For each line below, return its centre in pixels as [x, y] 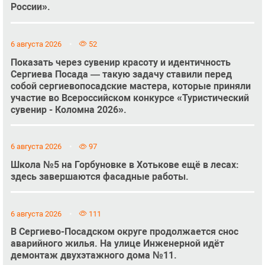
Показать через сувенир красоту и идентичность [120, 62]
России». [30, 7]
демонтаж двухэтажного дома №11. [93, 256]
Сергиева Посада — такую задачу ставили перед [121, 74]
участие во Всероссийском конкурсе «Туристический [130, 98]
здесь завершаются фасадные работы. [99, 177]
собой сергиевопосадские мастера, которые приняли [130, 86]
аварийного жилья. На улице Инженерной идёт [117, 244]
